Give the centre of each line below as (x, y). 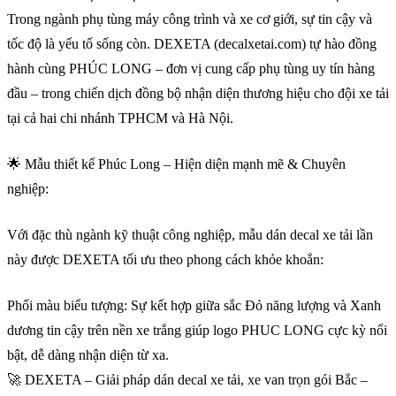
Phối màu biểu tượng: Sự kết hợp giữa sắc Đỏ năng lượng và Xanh (194, 306)
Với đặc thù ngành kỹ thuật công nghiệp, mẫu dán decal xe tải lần (190, 235)
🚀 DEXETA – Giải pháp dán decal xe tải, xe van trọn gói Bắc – (187, 380)
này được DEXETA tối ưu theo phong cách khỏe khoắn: (165, 260)
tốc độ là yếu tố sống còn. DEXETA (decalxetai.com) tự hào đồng (192, 44)
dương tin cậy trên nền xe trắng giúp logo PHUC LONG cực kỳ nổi (197, 331)
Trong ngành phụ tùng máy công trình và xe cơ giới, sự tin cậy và (190, 19)
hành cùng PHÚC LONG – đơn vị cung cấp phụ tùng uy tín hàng (191, 69)
